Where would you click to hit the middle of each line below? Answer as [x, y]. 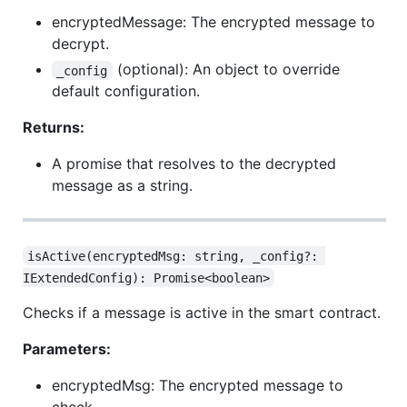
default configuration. [126, 91]
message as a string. [122, 186]
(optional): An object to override [228, 69]
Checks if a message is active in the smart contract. [202, 313]
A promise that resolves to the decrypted [194, 164]
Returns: [54, 128]
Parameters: [67, 349]
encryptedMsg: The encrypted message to [198, 386]
